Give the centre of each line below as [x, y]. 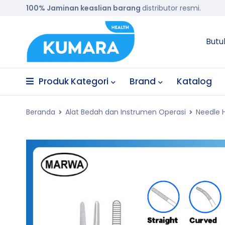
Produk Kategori [74, 81]
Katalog [194, 81]
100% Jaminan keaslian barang [84, 8]
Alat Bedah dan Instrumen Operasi [126, 112]
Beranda [41, 112]
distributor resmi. [172, 8]
